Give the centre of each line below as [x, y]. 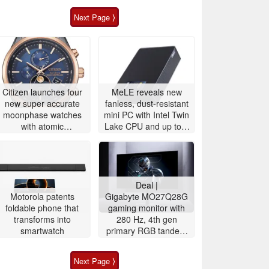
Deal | [147, 185]
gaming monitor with [147, 207]
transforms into [42, 219]
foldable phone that [42, 207]
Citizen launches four [42, 92]
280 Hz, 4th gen [147, 219]
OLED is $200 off [147, 242]
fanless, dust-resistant [147, 103]
